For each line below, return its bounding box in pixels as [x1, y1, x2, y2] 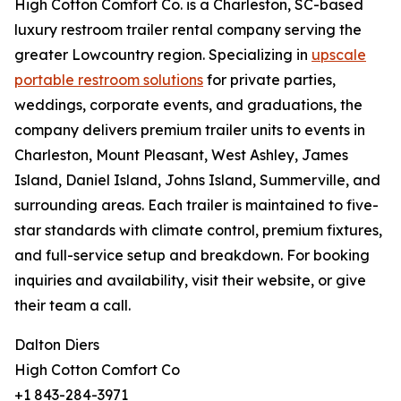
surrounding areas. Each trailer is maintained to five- [14, 196, 379, 215]
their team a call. [14, 296, 131, 315]
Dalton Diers [14, 336, 99, 354]
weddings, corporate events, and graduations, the [14, 96, 363, 115]
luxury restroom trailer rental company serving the [14, 21, 362, 39]
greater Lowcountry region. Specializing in [14, 46, 311, 64]
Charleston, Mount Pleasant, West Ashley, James [14, 146, 348, 165]
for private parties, [203, 71, 336, 90]
